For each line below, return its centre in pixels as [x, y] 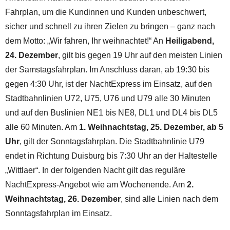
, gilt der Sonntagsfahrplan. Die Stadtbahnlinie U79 [112, 141]
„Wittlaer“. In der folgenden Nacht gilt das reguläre [95, 170]
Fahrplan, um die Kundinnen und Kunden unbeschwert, [106, 12]
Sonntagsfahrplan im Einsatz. [59, 213]
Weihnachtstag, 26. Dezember [63, 199]
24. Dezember [32, 55]
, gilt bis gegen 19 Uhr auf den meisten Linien [140, 55]
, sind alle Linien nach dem [169, 199]
